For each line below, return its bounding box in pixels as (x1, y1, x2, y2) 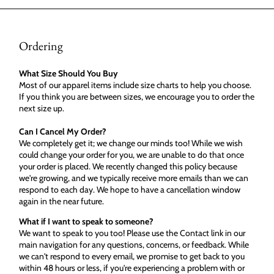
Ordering (18, 37, 63, 54)
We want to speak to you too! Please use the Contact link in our (18, 227, 245, 239)
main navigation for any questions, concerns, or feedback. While (18, 239, 249, 250)
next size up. (18, 102, 64, 114)
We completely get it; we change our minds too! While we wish (18, 137, 243, 149)
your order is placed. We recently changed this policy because (18, 160, 237, 172)
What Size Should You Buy (18, 67, 118, 79)
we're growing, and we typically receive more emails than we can (18, 172, 248, 183)
